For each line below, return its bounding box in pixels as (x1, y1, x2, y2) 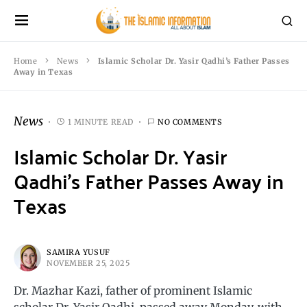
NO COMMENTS (158, 116, 223, 127)
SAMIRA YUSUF (47, 247, 110, 257)
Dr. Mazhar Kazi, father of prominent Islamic (14, 284, 252, 297)
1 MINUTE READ (67, 116, 134, 127)
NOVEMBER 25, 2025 (47, 258, 130, 268)
